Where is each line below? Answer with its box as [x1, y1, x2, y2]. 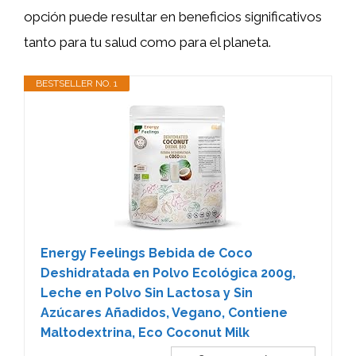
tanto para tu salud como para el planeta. [24, 34, 271, 50]
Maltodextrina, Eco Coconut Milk [41, 324, 250, 340]
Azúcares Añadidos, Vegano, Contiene [41, 304, 288, 320]
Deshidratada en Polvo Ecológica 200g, [41, 265, 296, 281]
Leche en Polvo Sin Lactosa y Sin [41, 284, 253, 300]
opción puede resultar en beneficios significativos [24, 9, 322, 25]
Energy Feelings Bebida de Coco [41, 245, 253, 261]
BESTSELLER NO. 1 [36, 77, 118, 89]
